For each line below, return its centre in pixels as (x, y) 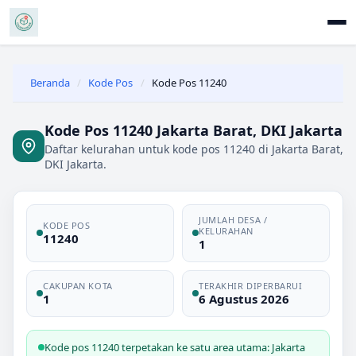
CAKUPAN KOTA (78, 285)
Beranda (50, 83)
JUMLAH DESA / (233, 219)
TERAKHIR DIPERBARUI (251, 285)
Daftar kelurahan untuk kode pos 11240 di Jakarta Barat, (194, 149)
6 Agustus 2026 (244, 298)
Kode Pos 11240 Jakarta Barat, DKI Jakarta (193, 130)
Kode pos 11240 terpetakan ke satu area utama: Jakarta (175, 347)
